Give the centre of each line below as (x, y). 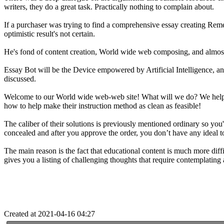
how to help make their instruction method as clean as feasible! (102, 105)
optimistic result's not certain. (49, 33)
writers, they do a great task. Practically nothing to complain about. (109, 6)
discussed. (20, 78)
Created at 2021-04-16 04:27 (49, 213)
